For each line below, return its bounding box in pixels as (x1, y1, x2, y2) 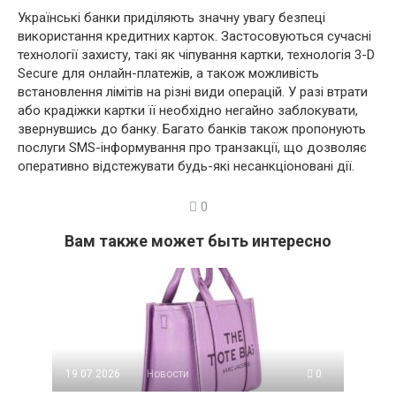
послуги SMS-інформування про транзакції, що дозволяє (18, 139, 367, 156)
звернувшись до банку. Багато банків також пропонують (18, 120, 366, 137)
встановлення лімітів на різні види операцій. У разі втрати (18, 83, 368, 100)
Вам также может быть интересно (65, 231, 331, 250)
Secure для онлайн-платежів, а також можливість (18, 65, 319, 81)
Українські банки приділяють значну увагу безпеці (18, 9, 325, 26)
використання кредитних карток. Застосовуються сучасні (18, 27, 371, 44)
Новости (147, 367, 189, 380)
